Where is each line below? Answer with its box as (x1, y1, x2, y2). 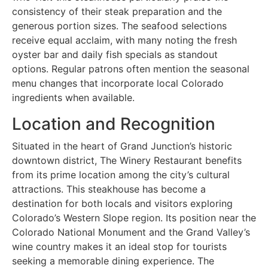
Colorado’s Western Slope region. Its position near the (12, 211, 256, 224)
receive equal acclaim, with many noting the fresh (12, 33, 237, 46)
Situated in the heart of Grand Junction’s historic (12, 139, 232, 152)
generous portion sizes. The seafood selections (12, 19, 227, 32)
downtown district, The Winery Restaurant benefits (12, 154, 242, 166)
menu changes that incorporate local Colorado (12, 77, 224, 89)
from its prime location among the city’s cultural (12, 168, 230, 181)
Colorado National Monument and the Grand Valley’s (12, 226, 250, 238)
